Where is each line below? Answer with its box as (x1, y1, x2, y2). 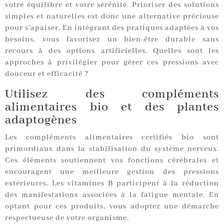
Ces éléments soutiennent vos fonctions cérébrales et (5, 156, 219, 165)
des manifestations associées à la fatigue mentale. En (5, 190, 219, 200)
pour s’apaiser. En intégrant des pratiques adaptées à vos (5, 23, 219, 33)
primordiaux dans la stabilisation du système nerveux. (5, 144, 219, 154)
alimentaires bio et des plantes (5, 99, 219, 115)
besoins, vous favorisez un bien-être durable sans (5, 35, 219, 44)
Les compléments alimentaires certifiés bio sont (5, 133, 219, 142)
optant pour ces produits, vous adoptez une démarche (5, 202, 219, 211)
